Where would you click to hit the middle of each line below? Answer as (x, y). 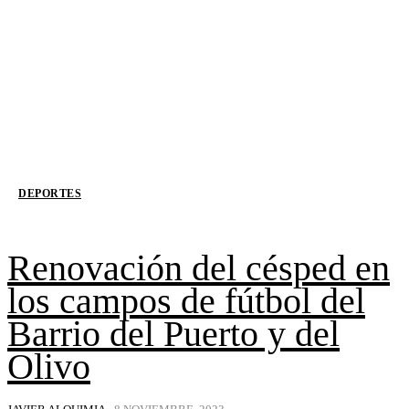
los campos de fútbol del (186, 301)
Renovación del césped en (199, 268)
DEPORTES (50, 194)
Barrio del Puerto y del (173, 334)
